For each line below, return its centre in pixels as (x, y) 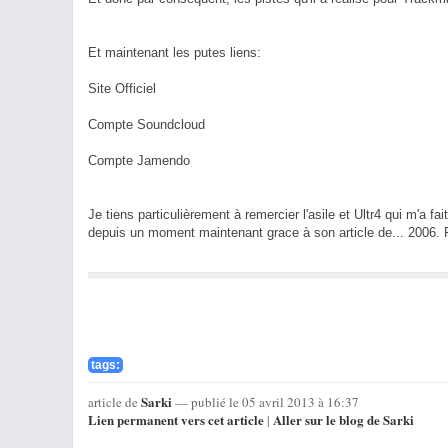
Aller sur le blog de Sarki (343, 419)
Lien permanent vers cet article (176, 419)
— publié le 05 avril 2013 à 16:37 (265, 402)
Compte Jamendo (139, 160)
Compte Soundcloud (146, 124)
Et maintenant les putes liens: (174, 52)
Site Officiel (122, 88)
